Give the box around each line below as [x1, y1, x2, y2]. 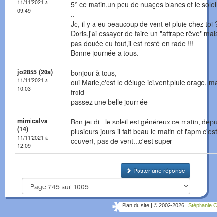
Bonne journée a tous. [71, 48, 139, 58]
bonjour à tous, [71, 68, 117, 78]
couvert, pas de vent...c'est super [71, 136, 172, 146]
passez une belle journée [71, 97, 148, 107]
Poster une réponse [132, 166, 185, 175]
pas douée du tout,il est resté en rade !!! [71, 38, 193, 48]
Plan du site [122, 202, 149, 209]
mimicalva [17, 116, 47, 125]
